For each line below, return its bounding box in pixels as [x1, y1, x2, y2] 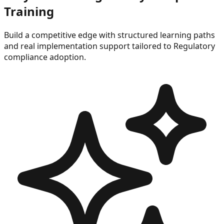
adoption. [47, 51, 86, 62]
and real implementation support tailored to [4, 40, 173, 51]
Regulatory [173, 40, 215, 51]
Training [4, 2, 54, 19]
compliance [4, 51, 47, 62]
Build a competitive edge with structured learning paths [4, 29, 215, 40]
